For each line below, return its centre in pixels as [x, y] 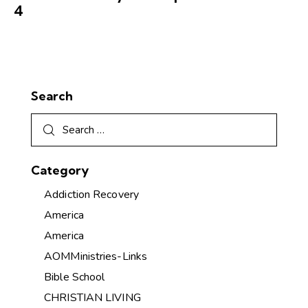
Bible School [75, 277]
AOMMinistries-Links [96, 257]
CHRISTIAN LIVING [92, 298]
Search [52, 96]
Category [60, 170]
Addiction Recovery [91, 195]
